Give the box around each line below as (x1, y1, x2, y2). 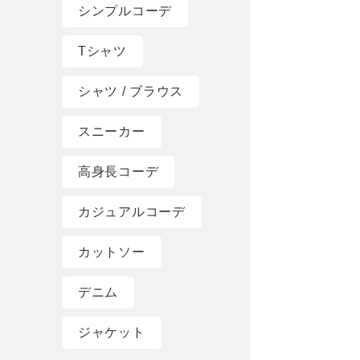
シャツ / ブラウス (78, 84, 183, 99)
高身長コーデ (78, 165, 159, 179)
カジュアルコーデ (78, 205, 186, 219)
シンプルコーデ (78, 4, 172, 18)
